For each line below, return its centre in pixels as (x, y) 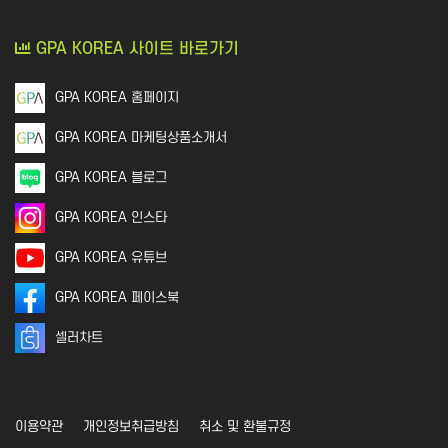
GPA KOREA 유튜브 (111, 258)
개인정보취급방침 (131, 427)
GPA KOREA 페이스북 (117, 298)
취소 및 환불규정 (245, 427)
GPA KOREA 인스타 (111, 218)
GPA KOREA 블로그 (111, 178)
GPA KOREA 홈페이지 (117, 98)
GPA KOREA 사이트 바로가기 (135, 49)
